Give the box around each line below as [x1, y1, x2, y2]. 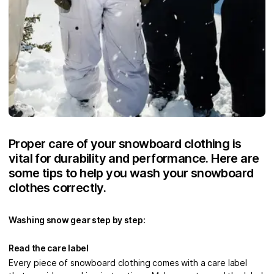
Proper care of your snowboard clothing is [9, 136, 242, 151]
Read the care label [9, 242, 89, 253]
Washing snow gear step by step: [9, 214, 146, 225]
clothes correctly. [9, 180, 106, 195]
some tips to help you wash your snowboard [9, 165, 254, 180]
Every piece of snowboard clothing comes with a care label [9, 257, 248, 268]
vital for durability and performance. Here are [9, 150, 259, 166]
